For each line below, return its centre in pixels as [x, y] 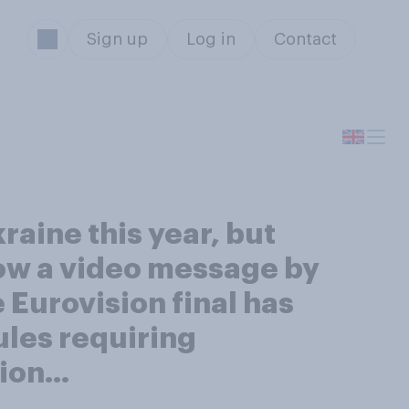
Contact [305, 39]
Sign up [117, 39]
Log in [210, 39]
